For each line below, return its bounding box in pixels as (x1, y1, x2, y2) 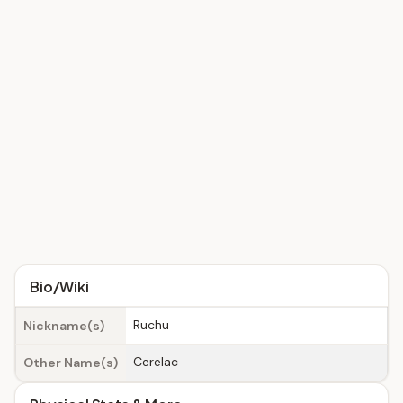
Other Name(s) (23, 354, 118, 371)
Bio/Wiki (30, 277, 89, 296)
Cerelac (133, 354, 178, 370)
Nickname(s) (23, 318, 104, 334)
